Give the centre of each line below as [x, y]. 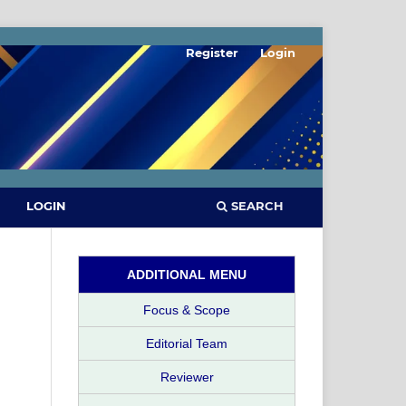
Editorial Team [187, 343]
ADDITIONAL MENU [187, 274]
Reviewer [187, 377]
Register [213, 52]
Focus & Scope [187, 309]
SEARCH [256, 205]
